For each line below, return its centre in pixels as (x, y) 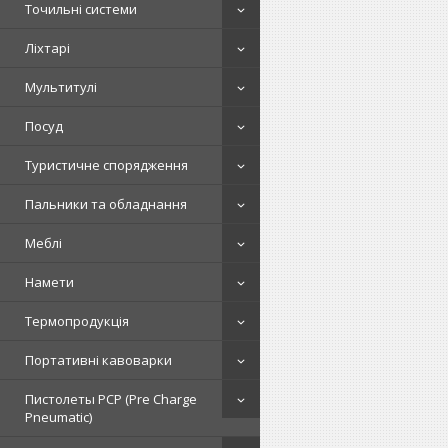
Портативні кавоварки (98, 360)
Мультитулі (61, 87)
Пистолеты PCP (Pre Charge (111, 399)
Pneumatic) (58, 417)
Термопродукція (77, 321)
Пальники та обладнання (106, 204)
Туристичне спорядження (106, 165)
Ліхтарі (47, 48)
